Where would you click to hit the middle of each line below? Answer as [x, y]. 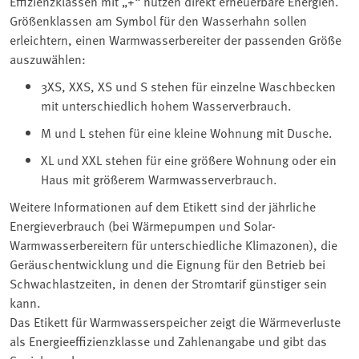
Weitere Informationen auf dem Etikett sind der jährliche [163, 206]
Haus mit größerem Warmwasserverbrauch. [159, 179]
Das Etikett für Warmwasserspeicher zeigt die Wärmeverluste [175, 322]
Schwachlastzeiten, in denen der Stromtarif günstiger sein [168, 283]
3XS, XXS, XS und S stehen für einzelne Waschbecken [189, 86]
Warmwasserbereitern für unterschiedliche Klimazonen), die [173, 245]
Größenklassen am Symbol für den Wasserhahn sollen [158, 20]
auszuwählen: [48, 59]
